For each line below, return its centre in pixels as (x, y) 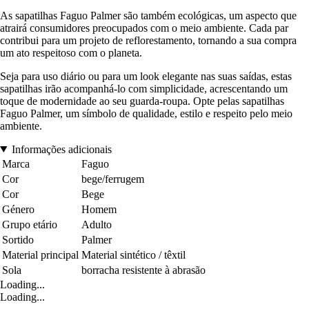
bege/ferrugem (113, 179)
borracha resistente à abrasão (143, 270)
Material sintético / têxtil (133, 255)
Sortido (18, 239)
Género (18, 209)
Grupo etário (30, 224)
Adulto (97, 224)
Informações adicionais (61, 149)
